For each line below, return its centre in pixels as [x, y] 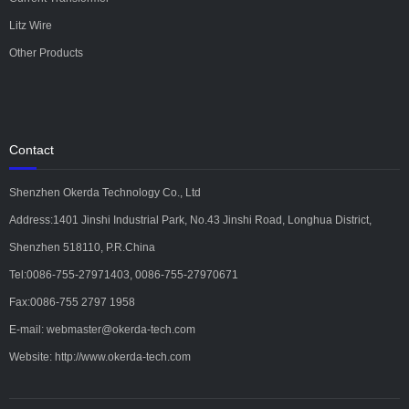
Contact [31, 150]
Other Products [46, 53]
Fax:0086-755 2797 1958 [72, 303]
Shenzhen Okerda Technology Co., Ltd [105, 193]
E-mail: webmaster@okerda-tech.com [102, 330]
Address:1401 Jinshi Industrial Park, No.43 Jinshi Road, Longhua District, [190, 220]
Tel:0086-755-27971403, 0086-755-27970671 [124, 275]
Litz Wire [31, 26]
